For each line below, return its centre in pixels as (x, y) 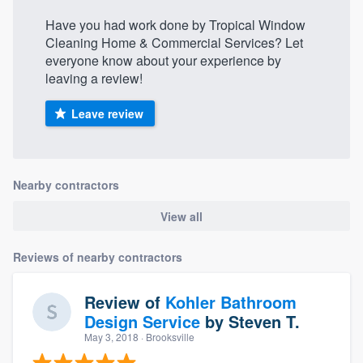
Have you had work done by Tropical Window (175, 25)
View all (181, 216)
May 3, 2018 (111, 336)
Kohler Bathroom (231, 301)
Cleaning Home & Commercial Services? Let (174, 43)
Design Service (142, 321)
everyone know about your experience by (163, 61)
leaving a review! (94, 79)
